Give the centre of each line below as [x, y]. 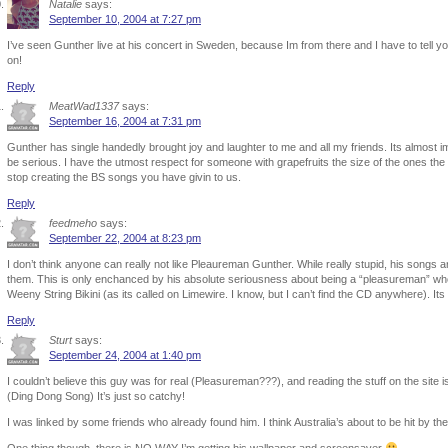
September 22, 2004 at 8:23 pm [125, 238]
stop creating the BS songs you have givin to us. [124, 177]
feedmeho [73, 223]
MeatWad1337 [84, 106]
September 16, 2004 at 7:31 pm [125, 121]
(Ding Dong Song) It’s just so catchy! [96, 396]
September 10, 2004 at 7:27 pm [125, 19]
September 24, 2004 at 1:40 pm [125, 355]
